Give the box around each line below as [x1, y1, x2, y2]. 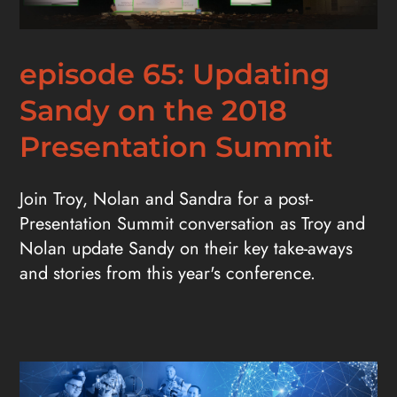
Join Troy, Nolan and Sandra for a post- [19, 186, 314, 213]
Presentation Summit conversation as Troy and [19, 211, 366, 237]
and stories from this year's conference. [19, 261, 316, 287]
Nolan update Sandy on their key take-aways [19, 236, 354, 262]
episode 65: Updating [19, 57, 331, 92]
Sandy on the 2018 [19, 93, 288, 128]
